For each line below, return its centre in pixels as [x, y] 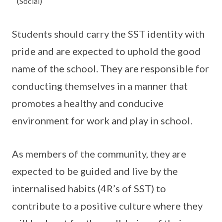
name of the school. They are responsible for [111, 68]
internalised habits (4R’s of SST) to [89, 188]
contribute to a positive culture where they [107, 206]
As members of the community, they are [99, 154]
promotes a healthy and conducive [88, 103]
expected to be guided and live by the [95, 171]
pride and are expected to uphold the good [106, 51]
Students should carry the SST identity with [108, 34]
